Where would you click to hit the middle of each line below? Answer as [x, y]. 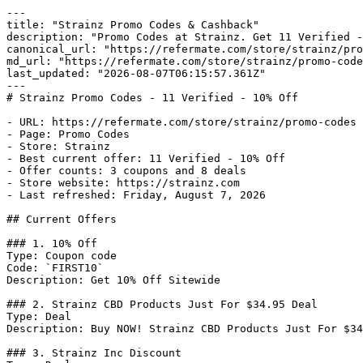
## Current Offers [62, 219]
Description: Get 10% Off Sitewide [113, 280]
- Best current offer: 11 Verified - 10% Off [146, 158]
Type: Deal [39, 316]
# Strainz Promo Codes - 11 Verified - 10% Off [152, 98]
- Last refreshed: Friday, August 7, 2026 [136, 195]
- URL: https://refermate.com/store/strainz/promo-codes [181, 122]
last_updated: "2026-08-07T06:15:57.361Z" [136, 73]
